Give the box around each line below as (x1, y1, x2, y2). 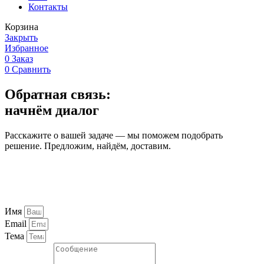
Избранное (5, 42, 48, 53)
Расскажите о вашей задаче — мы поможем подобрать (5, 130, 223, 140)
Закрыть (5, 32, 38, 42)
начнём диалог (5, 102, 99, 118)
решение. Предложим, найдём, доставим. (5, 140, 171, 151)
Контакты (28, 1, 68, 12)
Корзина (5, 21, 38, 32)
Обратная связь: (5, 86, 111, 102)
